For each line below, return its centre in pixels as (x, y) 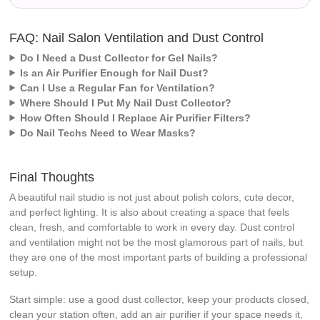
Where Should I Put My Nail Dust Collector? (126, 102)
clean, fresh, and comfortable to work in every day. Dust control (152, 227)
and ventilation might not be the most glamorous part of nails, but (156, 242)
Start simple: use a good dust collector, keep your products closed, (160, 299)
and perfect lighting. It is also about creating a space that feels (150, 212)
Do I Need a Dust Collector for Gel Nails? (119, 57)
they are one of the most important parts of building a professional (159, 257)
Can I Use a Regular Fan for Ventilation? (118, 87)
